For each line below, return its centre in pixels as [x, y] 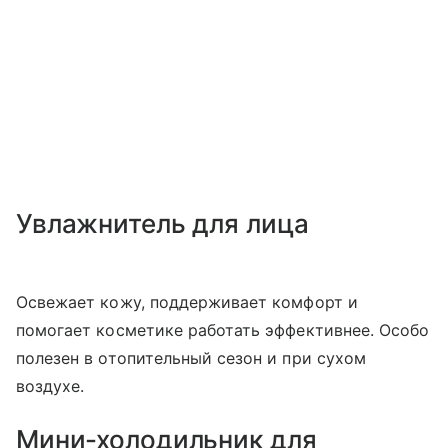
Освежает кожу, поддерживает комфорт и [187, 302]
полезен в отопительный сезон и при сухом [191, 358]
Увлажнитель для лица [162, 223]
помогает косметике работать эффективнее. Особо [223, 330]
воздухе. [50, 386]
